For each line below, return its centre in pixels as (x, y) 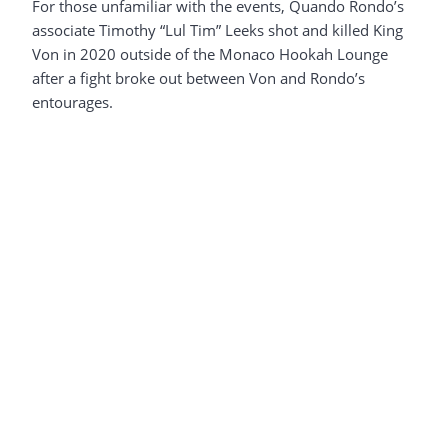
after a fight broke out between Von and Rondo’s (198, 77)
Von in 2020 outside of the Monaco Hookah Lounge (210, 53)
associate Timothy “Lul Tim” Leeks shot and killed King (217, 29)
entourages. (72, 101)
